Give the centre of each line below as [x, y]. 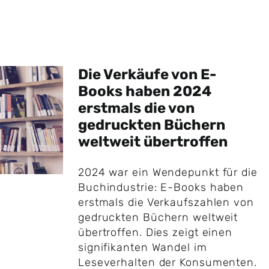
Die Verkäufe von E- [147, 75]
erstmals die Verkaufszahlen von [166, 203]
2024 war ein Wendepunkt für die [168, 173]
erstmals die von [136, 108]
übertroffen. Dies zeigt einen [155, 233]
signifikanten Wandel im [142, 248]
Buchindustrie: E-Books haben [161, 188]
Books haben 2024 [144, 92]
